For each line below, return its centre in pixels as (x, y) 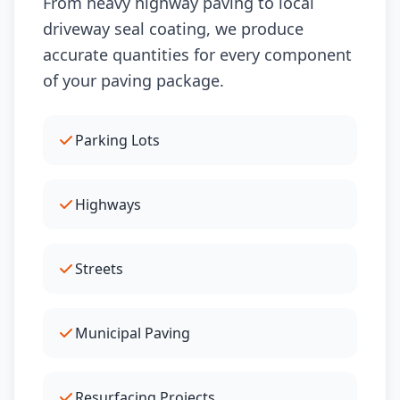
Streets (99, 269)
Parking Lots (117, 140)
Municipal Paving (133, 333)
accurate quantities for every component (197, 54)
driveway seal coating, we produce (173, 29)
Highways (108, 204)
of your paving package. (133, 80)
